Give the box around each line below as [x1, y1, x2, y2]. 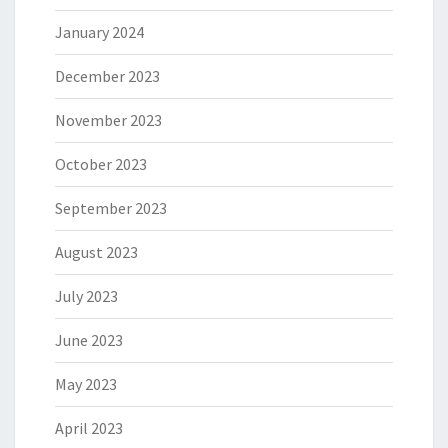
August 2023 [55, 242, 138, 263]
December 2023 [55, 66, 160, 87]
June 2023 [55, 330, 123, 351]
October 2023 [55, 154, 147, 175]
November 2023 [55, 110, 162, 131]
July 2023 [55, 286, 118, 307]
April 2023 [55, 418, 123, 439]
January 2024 [55, 22, 144, 43]
